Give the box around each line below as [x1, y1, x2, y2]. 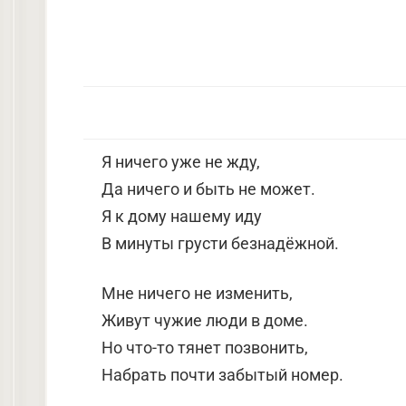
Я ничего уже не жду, [101, 152, 260, 171]
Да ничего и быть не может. [101, 179, 315, 198]
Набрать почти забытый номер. [101, 365, 343, 384]
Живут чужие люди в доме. [101, 311, 308, 330]
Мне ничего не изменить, [101, 284, 293, 303]
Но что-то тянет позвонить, [101, 338, 308, 357]
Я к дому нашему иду [101, 207, 262, 226]
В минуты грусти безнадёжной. [101, 234, 339, 253]
